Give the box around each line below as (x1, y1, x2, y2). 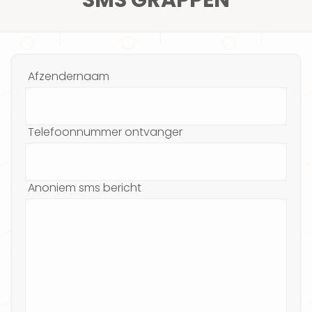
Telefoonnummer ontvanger (28, 124, 182, 141)
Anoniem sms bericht (28, 180, 141, 196)
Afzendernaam (28, 68, 109, 85)
